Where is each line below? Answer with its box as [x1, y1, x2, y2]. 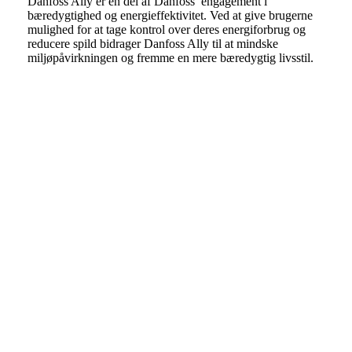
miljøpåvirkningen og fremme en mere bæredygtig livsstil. [27, 51, 313, 65]
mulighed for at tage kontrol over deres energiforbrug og [27, 23, 306, 37]
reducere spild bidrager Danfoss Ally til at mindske [27, 37, 278, 51]
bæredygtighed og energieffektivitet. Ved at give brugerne [27, 9, 313, 23]
